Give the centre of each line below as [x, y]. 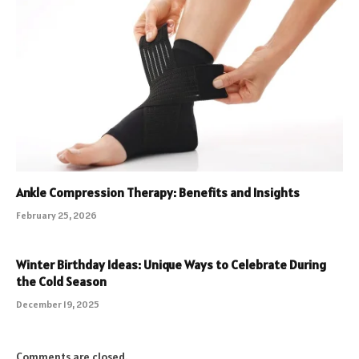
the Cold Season [61, 281]
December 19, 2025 [58, 304]
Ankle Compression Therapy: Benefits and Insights [158, 192]
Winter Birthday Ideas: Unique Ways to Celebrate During [171, 264]
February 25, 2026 [56, 215]
